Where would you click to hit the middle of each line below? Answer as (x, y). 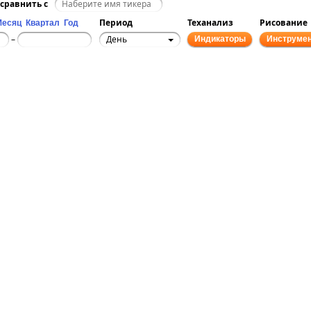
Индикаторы (220, 39)
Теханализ (210, 23)
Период (116, 23)
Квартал (43, 23)
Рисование (284, 23)
